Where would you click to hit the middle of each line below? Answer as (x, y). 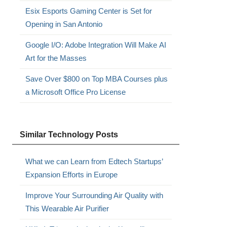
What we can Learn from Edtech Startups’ (94, 161)
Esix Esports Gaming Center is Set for (88, 11)
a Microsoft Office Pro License (75, 92)
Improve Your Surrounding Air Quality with (94, 195)
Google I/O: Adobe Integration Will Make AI (96, 45)
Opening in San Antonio (64, 24)
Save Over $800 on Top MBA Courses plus (96, 79)
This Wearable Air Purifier (67, 209)
